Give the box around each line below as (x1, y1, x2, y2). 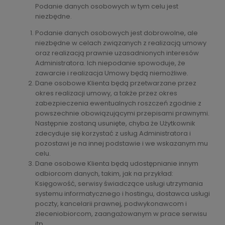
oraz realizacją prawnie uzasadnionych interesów (35, 48, 199, 58)
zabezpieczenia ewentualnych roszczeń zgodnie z (35, 98, 201, 108)
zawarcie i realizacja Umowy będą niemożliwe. (35, 68, 188, 78)
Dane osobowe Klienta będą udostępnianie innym (35, 158, 198, 168)
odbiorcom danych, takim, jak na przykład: (35, 168, 173, 178)
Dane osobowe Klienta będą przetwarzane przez (35, 78, 196, 88)
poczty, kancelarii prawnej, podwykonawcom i (35, 198, 187, 208)
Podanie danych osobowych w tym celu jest (35, 1, 178, 11)
